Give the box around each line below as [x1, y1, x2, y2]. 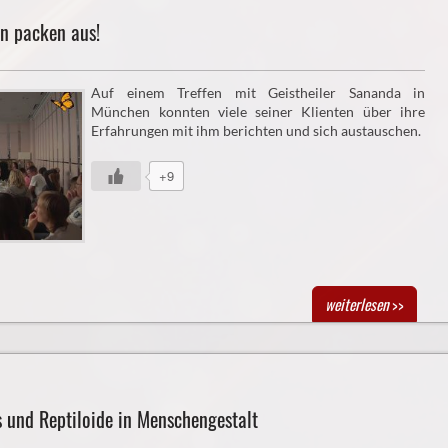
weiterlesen [324, 292, 389, 315]
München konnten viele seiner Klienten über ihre [91, 103, 425, 121]
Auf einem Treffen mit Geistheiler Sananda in [91, 84, 425, 102]
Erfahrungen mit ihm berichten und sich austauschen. [91, 122, 422, 140]
